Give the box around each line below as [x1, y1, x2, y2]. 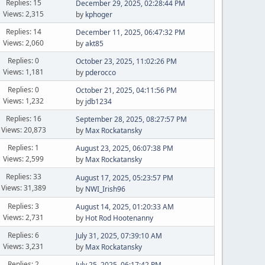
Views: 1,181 [3, 66, 44, 77]
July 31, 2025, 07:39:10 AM [75, 231, 162, 241]
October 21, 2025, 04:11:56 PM [75, 85, 177, 95]
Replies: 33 [5, 172, 41, 182]
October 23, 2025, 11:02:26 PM [75, 56, 177, 66]
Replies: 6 [8, 230, 40, 240]
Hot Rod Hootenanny [85, 213, 153, 223]
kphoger [85, 9, 112, 20]
